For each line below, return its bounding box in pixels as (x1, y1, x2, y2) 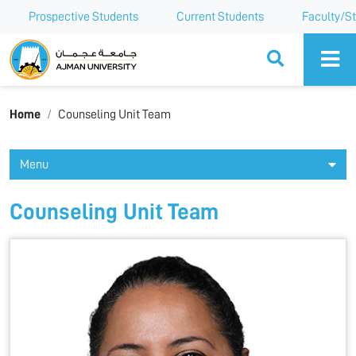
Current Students (176, 10, 264, 23)
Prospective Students (29, 10, 138, 23)
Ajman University (6, 38, 127, 56)
